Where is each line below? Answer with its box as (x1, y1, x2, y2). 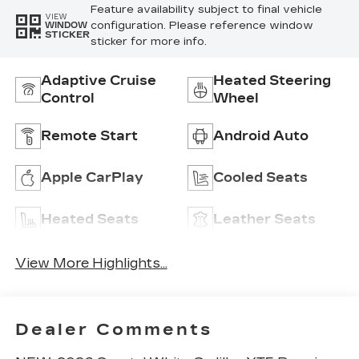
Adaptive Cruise (40, 73, 156, 89)
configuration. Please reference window (90, 19, 313, 33)
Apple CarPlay (40, 170, 143, 186)
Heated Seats (40, 212, 139, 228)
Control (40, 91, 95, 107)
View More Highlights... (14, 255, 167, 271)
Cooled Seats (213, 170, 308, 186)
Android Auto (213, 128, 309, 144)
